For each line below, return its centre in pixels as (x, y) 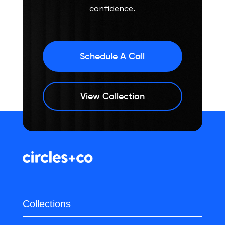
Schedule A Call (113, 56)
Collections (46, 204)
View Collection (112, 96)
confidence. (113, 8)
